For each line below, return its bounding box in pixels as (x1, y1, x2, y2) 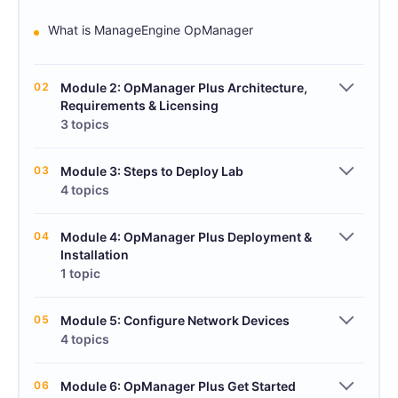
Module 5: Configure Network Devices (60, 313, 290, 328)
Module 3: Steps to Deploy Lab (60, 163, 243, 179)
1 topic (60, 266, 100, 281)
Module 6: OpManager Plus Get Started (60, 378, 296, 394)
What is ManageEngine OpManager (48, 22, 253, 37)
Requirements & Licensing (60, 98, 219, 113)
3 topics (60, 116, 109, 131)
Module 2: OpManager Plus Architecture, (60, 80, 307, 95)
